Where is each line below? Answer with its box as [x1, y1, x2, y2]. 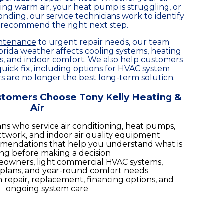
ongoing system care [5, 183, 88, 193]
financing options [87, 174, 155, 184]
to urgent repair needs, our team [36, 37, 169, 47]
